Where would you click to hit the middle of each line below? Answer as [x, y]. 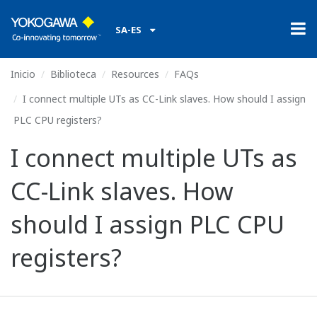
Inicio [23, 74]
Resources [135, 74]
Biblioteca [73, 74]
